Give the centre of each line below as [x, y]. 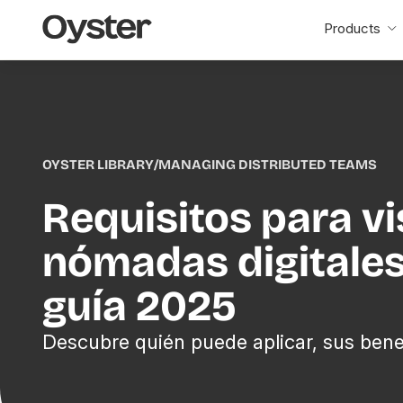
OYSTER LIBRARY [99, 164]
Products [352, 28]
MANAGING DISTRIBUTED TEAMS [268, 164]
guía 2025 [140, 306]
